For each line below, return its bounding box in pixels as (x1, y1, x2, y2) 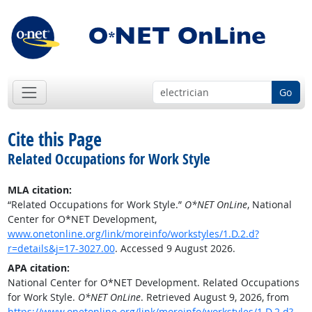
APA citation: (7, 261, 70, 275)
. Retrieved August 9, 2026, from (140, 290, 289, 304)
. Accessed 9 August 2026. (114, 242, 235, 256)
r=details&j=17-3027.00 (7, 242, 115, 256)
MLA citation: (7, 183, 72, 197)
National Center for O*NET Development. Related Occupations (7, 276, 299, 290)
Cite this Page (7, 127, 102, 153)
